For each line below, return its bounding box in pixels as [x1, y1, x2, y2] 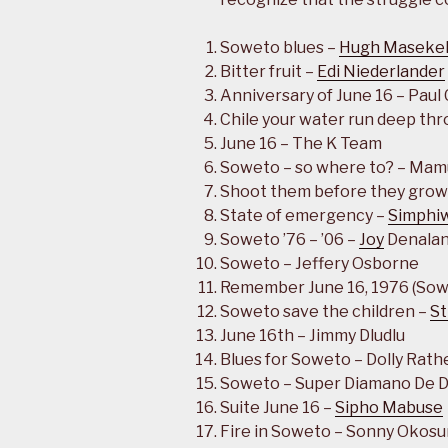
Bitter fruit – [220, 62, 317, 82]
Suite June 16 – [220, 398, 335, 418]
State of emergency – [220, 206, 388, 226]
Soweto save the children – [220, 302, 430, 322]
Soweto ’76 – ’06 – [220, 230, 359, 250]
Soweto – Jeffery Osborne [220, 254, 419, 274]
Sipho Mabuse [335, 398, 443, 418]
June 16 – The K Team [220, 134, 382, 154]
